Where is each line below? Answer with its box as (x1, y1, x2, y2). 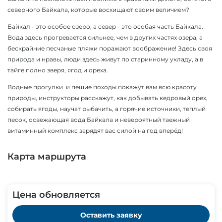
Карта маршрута (7, 151, 86, 162)
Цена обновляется (12, 189, 100, 200)
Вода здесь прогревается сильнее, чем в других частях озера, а (7, 33, 203, 41)
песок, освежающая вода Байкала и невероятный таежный (7, 115, 190, 123)
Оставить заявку (80, 210, 142, 220)
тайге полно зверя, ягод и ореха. (7, 66, 108, 74)
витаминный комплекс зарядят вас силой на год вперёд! (7, 126, 183, 134)
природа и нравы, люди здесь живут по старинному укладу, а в (7, 55, 203, 63)
